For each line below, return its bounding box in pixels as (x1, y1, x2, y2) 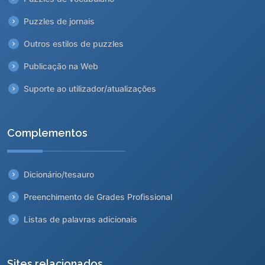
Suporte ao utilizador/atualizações (24, 83, 156, 93)
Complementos (7, 126, 88, 139)
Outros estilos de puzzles (24, 38, 124, 49)
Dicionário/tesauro (24, 169, 94, 179)
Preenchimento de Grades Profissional (24, 191, 172, 202)
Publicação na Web (24, 60, 98, 71)
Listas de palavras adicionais (24, 214, 137, 224)
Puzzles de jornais (24, 15, 95, 26)
